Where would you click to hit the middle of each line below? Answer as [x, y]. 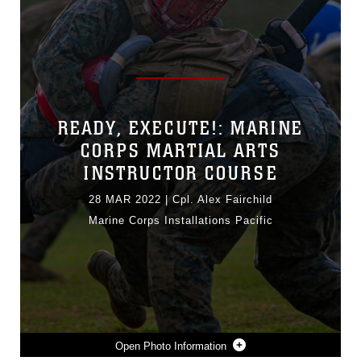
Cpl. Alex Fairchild [222, 200]
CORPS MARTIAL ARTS [180, 151]
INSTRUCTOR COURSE [180, 174]
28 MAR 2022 [125, 200]
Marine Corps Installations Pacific [180, 221]
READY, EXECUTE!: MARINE [180, 129]
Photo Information [185, 346]
